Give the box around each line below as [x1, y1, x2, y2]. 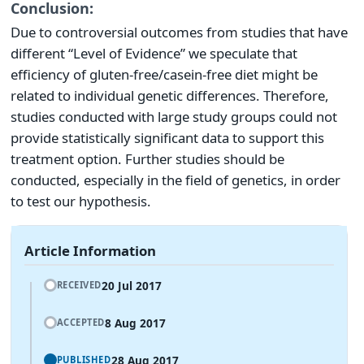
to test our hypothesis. [11, 192, 151, 211]
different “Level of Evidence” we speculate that [11, 44, 297, 63]
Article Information [24, 241, 156, 261]
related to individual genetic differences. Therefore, [11, 86, 329, 106]
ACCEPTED [56, 316, 105, 329]
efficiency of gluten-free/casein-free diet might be [11, 65, 318, 84]
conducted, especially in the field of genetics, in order [11, 171, 340, 190]
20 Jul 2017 [102, 278, 162, 294]
